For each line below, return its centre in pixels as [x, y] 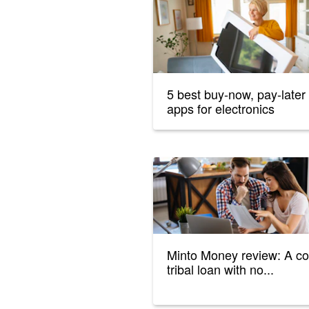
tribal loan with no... [220, 269]
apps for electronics [221, 109]
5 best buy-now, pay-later [236, 94]
